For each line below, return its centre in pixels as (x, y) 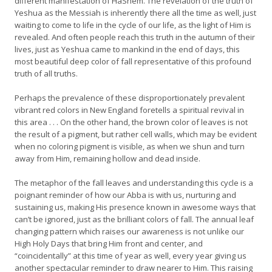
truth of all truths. (46, 73)
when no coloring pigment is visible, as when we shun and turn (130, 146)
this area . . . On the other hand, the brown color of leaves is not (131, 122)
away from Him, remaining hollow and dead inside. (107, 158)
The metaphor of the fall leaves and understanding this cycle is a (134, 183)
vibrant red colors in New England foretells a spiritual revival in (129, 110)
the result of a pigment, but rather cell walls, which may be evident (136, 134)
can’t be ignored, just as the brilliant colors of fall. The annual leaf (134, 219)
